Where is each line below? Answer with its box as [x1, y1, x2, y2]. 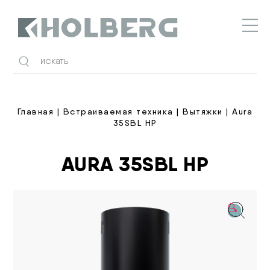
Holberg [17, 37, 52, 48]
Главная [17, 106, 54, 116]
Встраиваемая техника [63, 106, 174, 116]
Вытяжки [183, 106, 223, 116]
